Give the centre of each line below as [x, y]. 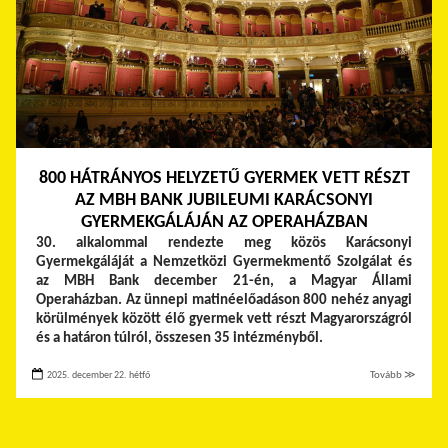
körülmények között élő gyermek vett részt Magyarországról [224, 319]
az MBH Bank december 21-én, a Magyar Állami [224, 281]
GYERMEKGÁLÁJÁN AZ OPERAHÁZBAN [224, 222]
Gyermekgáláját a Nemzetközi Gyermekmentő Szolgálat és [224, 262]
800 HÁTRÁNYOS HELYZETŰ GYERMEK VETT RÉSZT [224, 178]
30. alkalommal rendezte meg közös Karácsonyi [224, 243]
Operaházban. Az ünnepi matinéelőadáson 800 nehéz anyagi [224, 300]
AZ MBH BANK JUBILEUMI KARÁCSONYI [224, 200]
